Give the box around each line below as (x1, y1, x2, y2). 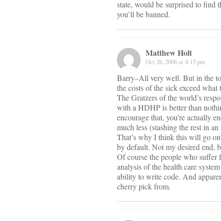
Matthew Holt (146, 47, 192, 59)
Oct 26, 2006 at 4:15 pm (146, 57, 205, 67)
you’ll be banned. (117, 9, 170, 20)
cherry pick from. (117, 181, 171, 192)
